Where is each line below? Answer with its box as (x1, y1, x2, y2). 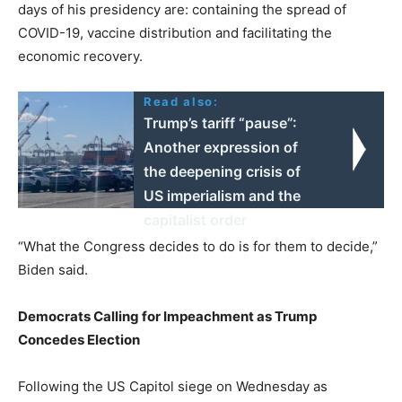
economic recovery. (18, 47, 143, 65)
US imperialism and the (144, 186, 301, 205)
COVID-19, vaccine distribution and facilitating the (18, 23, 332, 41)
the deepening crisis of (144, 162, 301, 180)
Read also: (144, 93, 219, 109)
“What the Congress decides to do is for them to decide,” (18, 237, 378, 255)
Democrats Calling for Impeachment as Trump (18, 307, 317, 325)
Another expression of (144, 137, 299, 156)
